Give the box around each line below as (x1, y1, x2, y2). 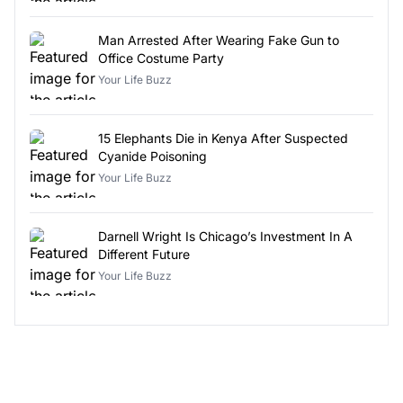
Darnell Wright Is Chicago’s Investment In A (98, 228, 353, 244)
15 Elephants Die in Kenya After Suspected (98, 130, 348, 146)
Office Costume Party (98, 49, 224, 66)
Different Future (98, 246, 190, 262)
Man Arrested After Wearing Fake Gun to (98, 31, 339, 48)
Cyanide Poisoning (98, 148, 207, 164)
